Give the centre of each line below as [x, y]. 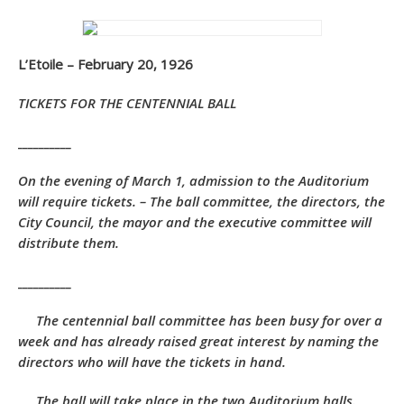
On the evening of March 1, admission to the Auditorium [193, 180]
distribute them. [69, 243]
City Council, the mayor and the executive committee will [195, 222]
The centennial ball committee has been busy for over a [209, 320]
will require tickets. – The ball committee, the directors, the [202, 201]
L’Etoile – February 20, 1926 [106, 64]
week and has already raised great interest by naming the [198, 341]
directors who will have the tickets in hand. [152, 362]
